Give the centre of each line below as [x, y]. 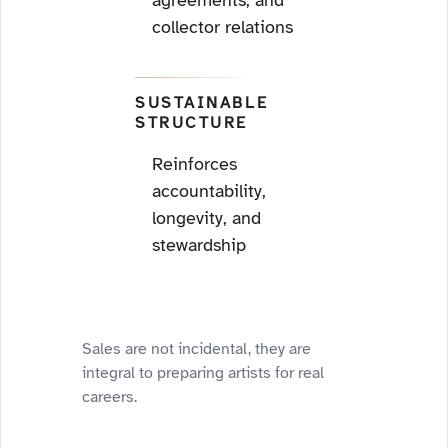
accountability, [209, 191]
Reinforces [194, 164]
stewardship [199, 245]
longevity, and [206, 218]
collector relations [222, 27]
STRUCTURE [192, 123]
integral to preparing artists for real [203, 373]
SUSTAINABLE [202, 103]
